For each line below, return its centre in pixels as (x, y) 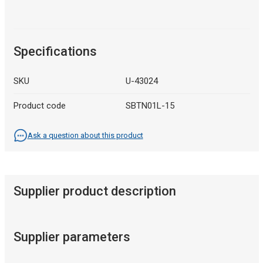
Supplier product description (95, 191)
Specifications (55, 52)
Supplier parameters (72, 237)
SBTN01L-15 (150, 106)
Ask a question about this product (85, 136)
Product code (39, 106)
